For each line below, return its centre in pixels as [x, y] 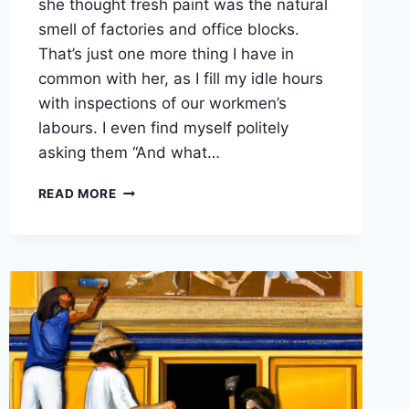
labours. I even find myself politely [163, 127]
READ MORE [77, 193]
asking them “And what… [129, 152]
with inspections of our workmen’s [162, 103]
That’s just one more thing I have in [166, 53]
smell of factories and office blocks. [168, 29]
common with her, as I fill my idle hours [180, 78]
